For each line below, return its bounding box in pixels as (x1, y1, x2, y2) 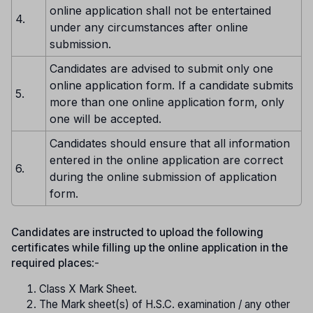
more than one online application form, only (50, 94, 284, 109)
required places (11, 256, 92, 270)
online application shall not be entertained (50, 3, 271, 17)
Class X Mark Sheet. (39, 282, 137, 296)
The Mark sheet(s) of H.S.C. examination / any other (39, 297, 290, 311)
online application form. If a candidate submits (50, 78, 293, 92)
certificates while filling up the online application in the (11, 240, 288, 254)
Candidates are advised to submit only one (50, 61, 273, 75)
